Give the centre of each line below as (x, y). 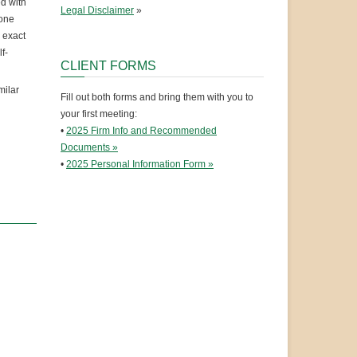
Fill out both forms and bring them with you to (157, 98)
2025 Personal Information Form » (140, 165)
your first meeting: (99, 114)
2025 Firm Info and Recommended (141, 131)
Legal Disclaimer (97, 11)
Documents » (89, 148)
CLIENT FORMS (108, 66)
